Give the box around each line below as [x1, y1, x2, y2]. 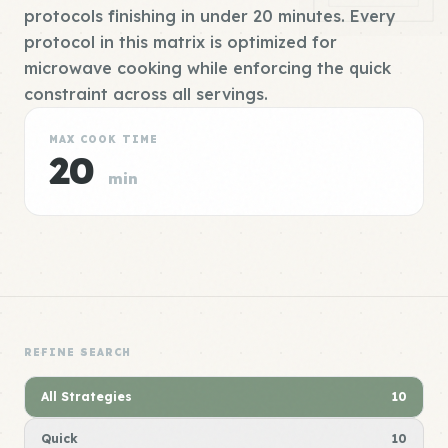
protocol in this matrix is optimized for [24, 32, 337, 52]
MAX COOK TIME [49, 133, 158, 146]
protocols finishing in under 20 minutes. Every [24, 6, 396, 26]
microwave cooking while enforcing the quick [24, 58, 391, 78]
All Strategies [41, 389, 132, 404]
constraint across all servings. [24, 84, 268, 104]
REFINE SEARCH [24, 346, 131, 359]
